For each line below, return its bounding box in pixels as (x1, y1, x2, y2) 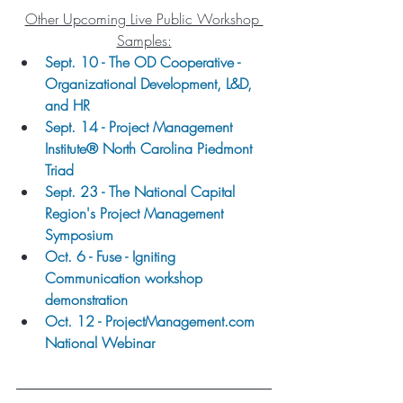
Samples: (116, 30, 172, 50)
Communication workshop (45, 267, 207, 288)
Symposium (45, 224, 113, 245)
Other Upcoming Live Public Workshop (24, 8, 264, 29)
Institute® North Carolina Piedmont (45, 138, 256, 158)
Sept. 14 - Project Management (45, 116, 237, 137)
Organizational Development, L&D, (45, 73, 256, 94)
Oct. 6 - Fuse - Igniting (45, 246, 180, 266)
